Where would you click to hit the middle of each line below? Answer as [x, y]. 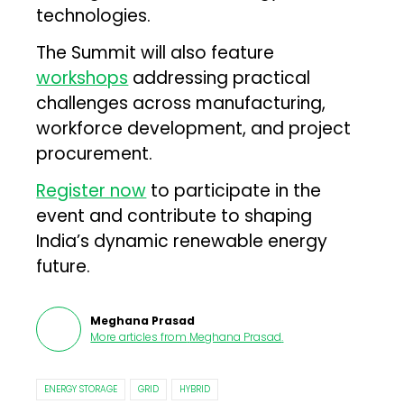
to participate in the [234, 190]
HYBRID [195, 389]
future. [64, 266]
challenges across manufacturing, [181, 103]
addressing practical [220, 78]
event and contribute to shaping [174, 216]
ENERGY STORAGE [81, 389]
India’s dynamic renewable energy [182, 241]
